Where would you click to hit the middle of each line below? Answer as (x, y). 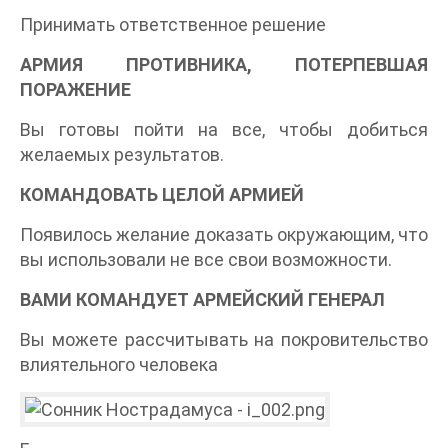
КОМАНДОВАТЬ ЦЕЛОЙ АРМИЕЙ (162, 195)
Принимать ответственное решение (173, 25)
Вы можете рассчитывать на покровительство (224, 340)
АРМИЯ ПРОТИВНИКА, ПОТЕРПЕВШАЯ (224, 65)
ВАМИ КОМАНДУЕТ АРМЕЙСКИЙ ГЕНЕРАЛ (202, 300)
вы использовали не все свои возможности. (206, 260)
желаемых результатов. (122, 155)
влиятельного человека (119, 365)
